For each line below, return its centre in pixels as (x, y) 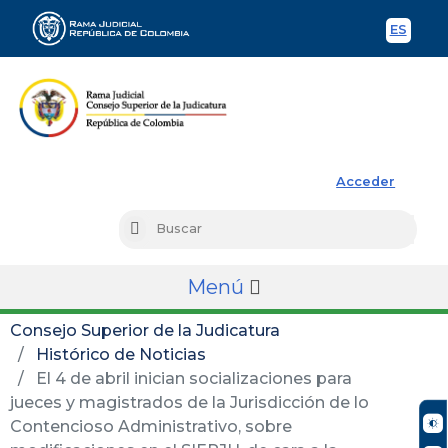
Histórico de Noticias (121, 354)
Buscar (161, 230)
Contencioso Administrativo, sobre (151, 426)
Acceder (366, 181)
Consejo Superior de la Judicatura (145, 330)
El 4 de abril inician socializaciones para (192, 378)
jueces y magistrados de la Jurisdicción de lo (189, 402)
